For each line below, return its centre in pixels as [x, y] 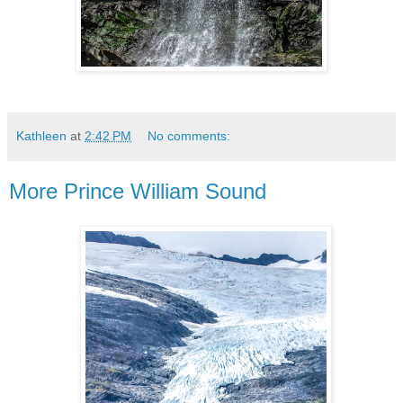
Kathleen [41, 135]
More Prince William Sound [138, 191]
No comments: [189, 135]
